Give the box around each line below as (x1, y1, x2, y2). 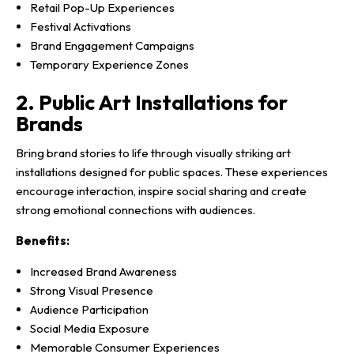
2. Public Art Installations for (16, 88, 288, 115)
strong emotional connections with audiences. (16, 201, 255, 217)
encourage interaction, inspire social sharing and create (16, 183, 307, 198)
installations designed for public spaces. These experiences (16, 164, 328, 179)
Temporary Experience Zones (30, 56, 189, 72)
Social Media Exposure (30, 320, 149, 336)
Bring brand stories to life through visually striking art (16, 145, 291, 160)
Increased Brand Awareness (30, 263, 177, 279)
